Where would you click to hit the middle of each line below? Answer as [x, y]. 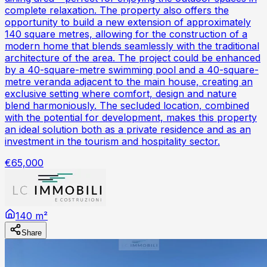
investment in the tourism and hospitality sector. [112, 142]
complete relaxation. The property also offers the [117, 10]
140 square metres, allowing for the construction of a [126, 34]
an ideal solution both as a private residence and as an [128, 130]
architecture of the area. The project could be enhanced [133, 58]
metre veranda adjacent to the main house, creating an [129, 82]
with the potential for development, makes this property [131, 118]
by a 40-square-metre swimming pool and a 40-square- [132, 70]
